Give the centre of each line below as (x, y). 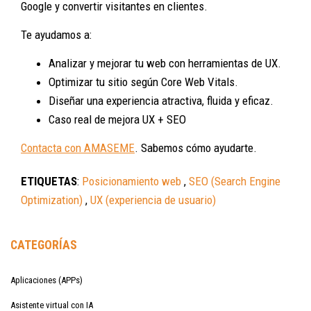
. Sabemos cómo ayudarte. (196, 148)
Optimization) (52, 200)
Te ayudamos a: (56, 34)
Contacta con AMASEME (78, 148)
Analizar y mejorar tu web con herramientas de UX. (165, 63)
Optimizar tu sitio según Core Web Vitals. (143, 82)
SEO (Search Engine (235, 181)
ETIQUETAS (49, 181)
